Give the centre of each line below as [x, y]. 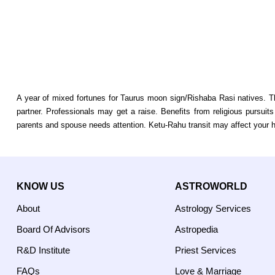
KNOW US [41, 186]
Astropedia [196, 229]
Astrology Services [213, 208]
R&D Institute [43, 250]
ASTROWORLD [211, 186]
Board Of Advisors [53, 229]
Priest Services [206, 250]
